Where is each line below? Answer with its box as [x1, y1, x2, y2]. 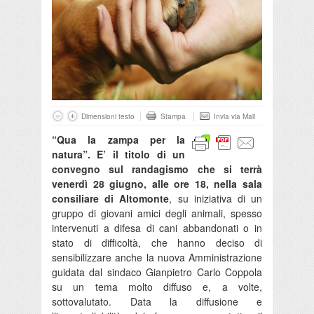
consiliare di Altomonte [52, 191, 170, 205]
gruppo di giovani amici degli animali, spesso [52, 205, 262, 220]
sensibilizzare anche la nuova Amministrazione [52, 250, 262, 264]
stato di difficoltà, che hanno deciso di [52, 235, 262, 250]
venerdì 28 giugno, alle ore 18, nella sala [52, 176, 262, 191]
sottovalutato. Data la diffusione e [52, 294, 262, 308]
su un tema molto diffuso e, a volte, [52, 279, 262, 294]
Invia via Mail [214, 111, 255, 121]
